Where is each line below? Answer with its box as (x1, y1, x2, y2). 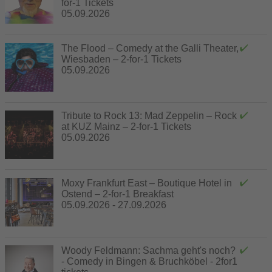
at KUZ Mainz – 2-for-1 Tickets (61, 121, 191, 132)
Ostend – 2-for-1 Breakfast (61, 188, 174, 199)
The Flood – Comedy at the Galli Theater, (61, 42, 239, 53)
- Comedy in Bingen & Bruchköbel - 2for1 (61, 256, 237, 267)
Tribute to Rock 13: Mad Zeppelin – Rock (61, 110, 237, 121)
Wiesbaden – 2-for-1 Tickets (61, 53, 182, 64)
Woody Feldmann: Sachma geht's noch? (61, 245, 236, 256)
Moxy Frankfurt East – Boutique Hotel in (61, 177, 232, 188)
